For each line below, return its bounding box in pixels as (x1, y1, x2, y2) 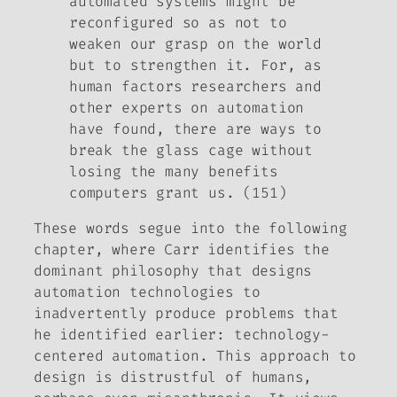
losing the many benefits (69, 162, 278, 182)
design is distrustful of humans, (34, 368, 313, 387)
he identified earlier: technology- (34, 325, 330, 345)
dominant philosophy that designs (34, 261, 313, 281)
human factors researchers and (69, 77, 322, 97)
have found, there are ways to (69, 120, 322, 139)
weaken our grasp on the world (69, 35, 322, 54)
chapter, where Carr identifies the (34, 240, 330, 260)
